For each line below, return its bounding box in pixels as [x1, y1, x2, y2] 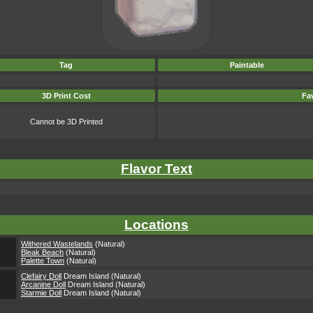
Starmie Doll [21, 289, 61, 297]
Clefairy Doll [21, 272, 61, 280]
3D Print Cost [41, 92, 91, 100]
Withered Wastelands [21, 240, 93, 248]
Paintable [230, 61, 264, 69]
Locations [124, 217, 189, 232]
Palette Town [21, 256, 64, 265]
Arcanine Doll [21, 280, 66, 289]
